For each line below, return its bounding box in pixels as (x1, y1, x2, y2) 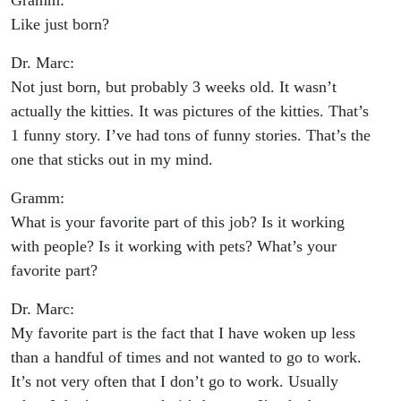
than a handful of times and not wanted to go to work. (11, 348, 362, 367)
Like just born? (11, 15, 109, 34)
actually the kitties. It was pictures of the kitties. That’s (11, 102, 369, 121)
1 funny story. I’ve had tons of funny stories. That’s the (11, 126, 371, 145)
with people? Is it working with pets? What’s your (11, 237, 337, 256)
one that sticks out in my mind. (11, 150, 213, 169)
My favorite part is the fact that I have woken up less (11, 324, 355, 343)
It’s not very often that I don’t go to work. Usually (11, 372, 338, 391)
